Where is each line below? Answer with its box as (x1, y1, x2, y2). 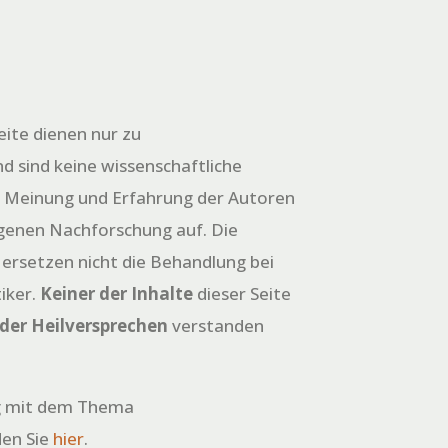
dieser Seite (193, 281, 292, 305)
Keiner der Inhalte (40, 281, 194, 305)
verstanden (168, 313, 265, 337)
